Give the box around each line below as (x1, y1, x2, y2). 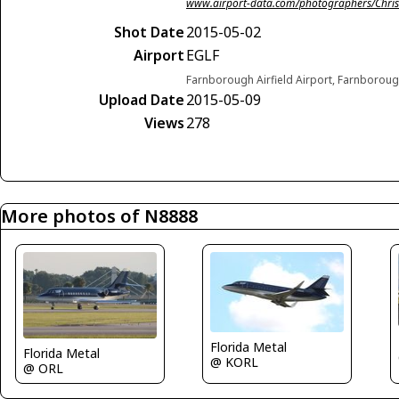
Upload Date (99, 89, 184, 110)
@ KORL (210, 354, 259, 371)
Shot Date (114, 21, 184, 42)
